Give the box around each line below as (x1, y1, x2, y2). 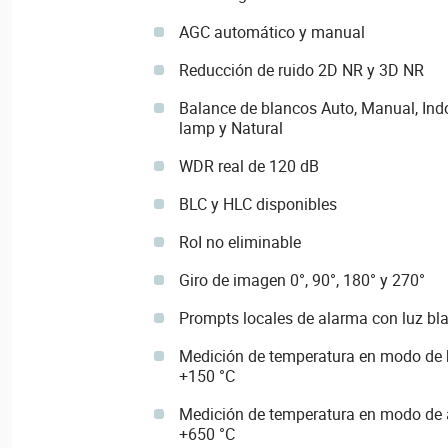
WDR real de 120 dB (178, 154, 319, 177)
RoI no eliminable (178, 230, 301, 253)
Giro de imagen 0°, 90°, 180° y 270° (178, 268, 425, 291)
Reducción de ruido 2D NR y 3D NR (178, 58, 424, 81)
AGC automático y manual (178, 20, 365, 43)
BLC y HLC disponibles (178, 192, 337, 215)
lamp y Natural (178, 116, 283, 139)
